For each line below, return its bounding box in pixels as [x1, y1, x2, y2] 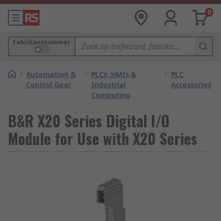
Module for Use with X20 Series [8, 127, 197, 149]
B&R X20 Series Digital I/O [8, 110, 169, 132]
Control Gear [26, 80, 71, 89]
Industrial [91, 80, 126, 89]
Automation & [26, 70, 76, 79]
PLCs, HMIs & [91, 70, 136, 79]
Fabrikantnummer [13, 38, 71, 46]
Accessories [171, 80, 211, 89]
